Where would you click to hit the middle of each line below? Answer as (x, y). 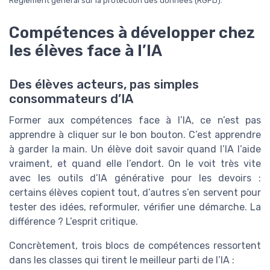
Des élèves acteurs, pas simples (104, 84)
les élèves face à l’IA (86, 50)
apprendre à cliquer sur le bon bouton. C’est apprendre (135, 134)
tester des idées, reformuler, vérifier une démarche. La (135, 207)
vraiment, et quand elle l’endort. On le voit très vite (135, 163)
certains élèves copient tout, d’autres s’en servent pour (135, 192)
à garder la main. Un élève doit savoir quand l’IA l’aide (135, 149)
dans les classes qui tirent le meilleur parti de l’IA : (122, 260)
